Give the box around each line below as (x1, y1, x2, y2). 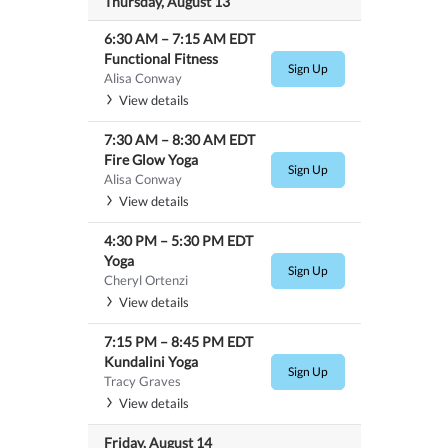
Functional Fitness (103, 49, 218, 67)
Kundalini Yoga (103, 352, 198, 370)
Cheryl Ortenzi (103, 271, 188, 288)
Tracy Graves (103, 372, 181, 389)
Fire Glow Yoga (103, 150, 198, 168)
